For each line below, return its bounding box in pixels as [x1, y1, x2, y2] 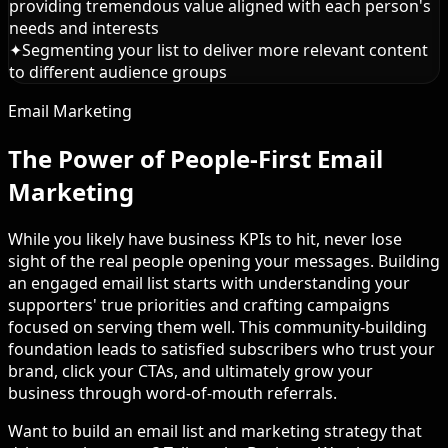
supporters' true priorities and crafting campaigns [8, 293, 390, 316]
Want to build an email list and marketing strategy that [8, 419, 422, 442]
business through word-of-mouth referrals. [8, 381, 337, 404]
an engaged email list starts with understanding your [8, 271, 410, 294]
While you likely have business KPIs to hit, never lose [8, 227, 402, 250]
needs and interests [9, 16, 159, 39]
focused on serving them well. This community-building [8, 315, 427, 338]
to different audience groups [9, 60, 227, 83]
